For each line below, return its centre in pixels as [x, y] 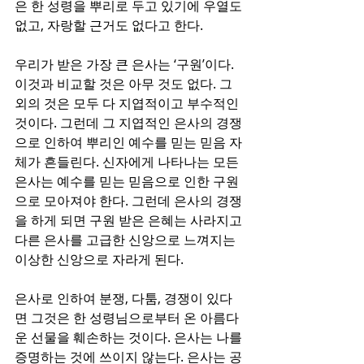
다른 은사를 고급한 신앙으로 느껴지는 [127, 240]
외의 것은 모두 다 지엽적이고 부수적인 [128, 103]
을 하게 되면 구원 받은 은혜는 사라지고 [130, 220]
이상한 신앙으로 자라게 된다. [99, 259]
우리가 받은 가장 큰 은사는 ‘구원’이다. [126, 64]
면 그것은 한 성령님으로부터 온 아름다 [127, 318]
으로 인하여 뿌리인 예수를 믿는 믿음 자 [128, 142]
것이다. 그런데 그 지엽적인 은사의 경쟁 [128, 123]
